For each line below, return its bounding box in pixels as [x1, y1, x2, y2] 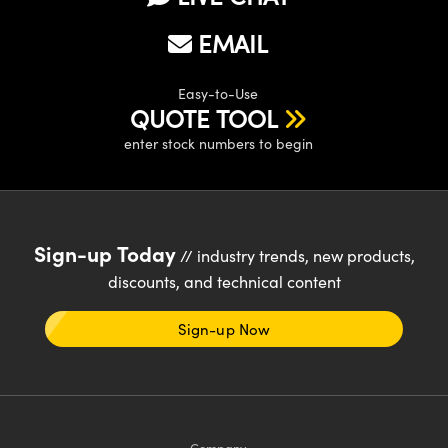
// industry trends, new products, [175, 244, 415, 266]
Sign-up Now [178, 318, 270, 339]
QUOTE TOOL [129, 101, 278, 134]
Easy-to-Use [178, 83, 258, 103]
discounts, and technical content [107, 270, 341, 292]
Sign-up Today [33, 237, 176, 267]
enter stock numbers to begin [123, 133, 313, 153]
